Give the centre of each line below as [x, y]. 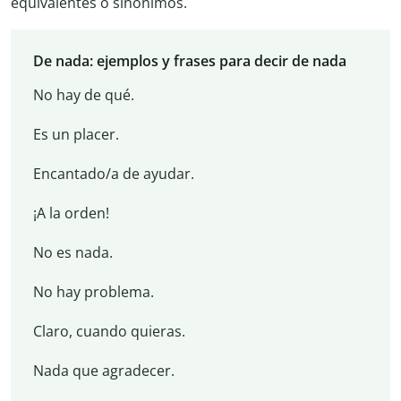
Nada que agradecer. [103, 370]
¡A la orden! [71, 213]
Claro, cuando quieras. [109, 331]
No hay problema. [93, 291]
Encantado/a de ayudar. [113, 173]
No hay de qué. [83, 94]
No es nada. [73, 252]
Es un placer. [76, 134]
